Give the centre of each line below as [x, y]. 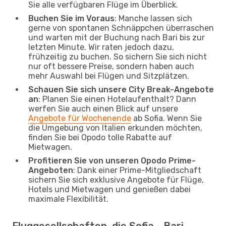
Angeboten [51, 170]
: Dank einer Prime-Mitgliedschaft [137, 170]
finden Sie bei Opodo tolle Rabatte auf [100, 137]
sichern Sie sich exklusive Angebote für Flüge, [116, 180]
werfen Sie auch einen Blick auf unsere [103, 108]
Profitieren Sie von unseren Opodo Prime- [112, 160]
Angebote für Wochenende [80, 118]
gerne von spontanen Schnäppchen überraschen [121, 28]
